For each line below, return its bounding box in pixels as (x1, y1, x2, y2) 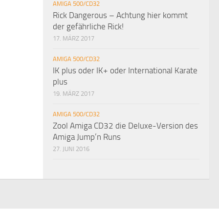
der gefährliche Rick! (53, 21, 124, 31)
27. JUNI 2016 (53, 145, 89, 153)
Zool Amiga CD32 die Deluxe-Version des (53, 120, 198, 131)
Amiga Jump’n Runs (53, 131, 121, 142)
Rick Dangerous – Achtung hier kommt (53, 10, 188, 20)
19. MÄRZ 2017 (53, 89, 94, 97)
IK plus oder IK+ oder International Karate (53, 65, 197, 75)
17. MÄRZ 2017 (53, 34, 94, 42)
